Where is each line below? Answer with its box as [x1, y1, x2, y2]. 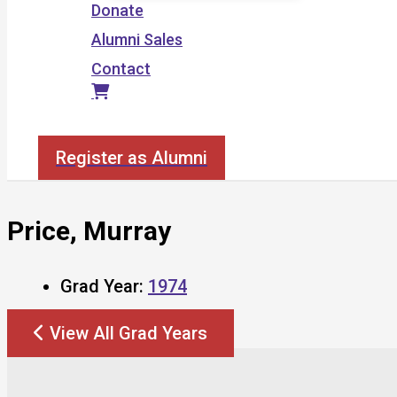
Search [37, 116, 89, 135]
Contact [91, 59, 151, 78]
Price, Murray [7, 214, 171, 246]
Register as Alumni [56, 147, 207, 168]
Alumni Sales [91, 30, 183, 49]
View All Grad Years [50, 322, 207, 344]
